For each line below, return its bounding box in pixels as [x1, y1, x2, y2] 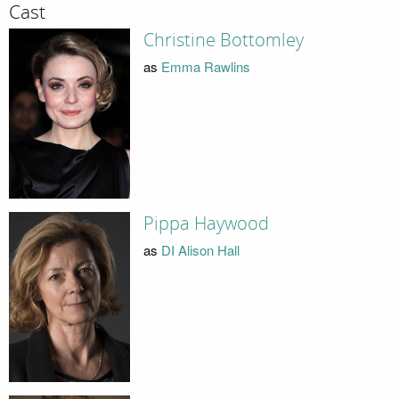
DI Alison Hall [160, 240, 240, 259]
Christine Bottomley [142, 29, 304, 52]
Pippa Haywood [142, 213, 269, 235]
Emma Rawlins [160, 56, 250, 76]
